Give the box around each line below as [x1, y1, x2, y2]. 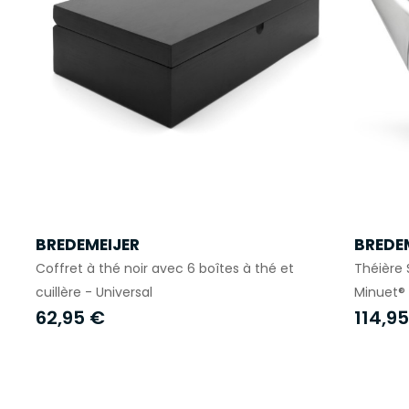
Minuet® [353, 282, 405, 301]
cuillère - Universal [35, 282, 152, 301]
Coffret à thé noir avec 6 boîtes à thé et [35, 258, 294, 278]
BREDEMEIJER [35, 233, 140, 256]
